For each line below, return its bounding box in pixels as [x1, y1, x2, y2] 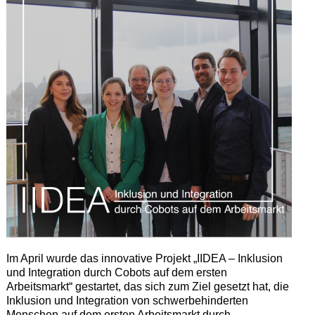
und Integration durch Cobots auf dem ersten [6, 266, 227, 278]
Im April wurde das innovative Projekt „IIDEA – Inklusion [6, 252, 283, 264]
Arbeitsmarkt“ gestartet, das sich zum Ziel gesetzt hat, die [6, 280, 289, 292]
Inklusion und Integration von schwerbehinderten [6, 294, 248, 307]
